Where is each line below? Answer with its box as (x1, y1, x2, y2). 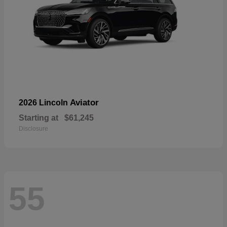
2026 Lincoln (19, 98, 70, 107)
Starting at (19, 113, 58, 123)
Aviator (70, 98, 99, 108)
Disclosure (19, 125, 48, 133)
